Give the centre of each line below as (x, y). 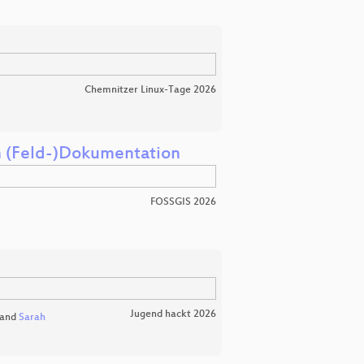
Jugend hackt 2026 (173, 314)
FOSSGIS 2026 (183, 202)
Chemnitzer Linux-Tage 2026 (150, 90)
